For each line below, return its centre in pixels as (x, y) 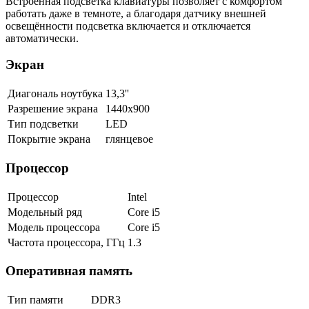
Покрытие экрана (49, 139)
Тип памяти (36, 300)
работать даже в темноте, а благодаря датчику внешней (136, 13)
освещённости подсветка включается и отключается (128, 26)
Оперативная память (69, 271)
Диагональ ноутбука (55, 94)
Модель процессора (54, 227)
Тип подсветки (43, 124)
